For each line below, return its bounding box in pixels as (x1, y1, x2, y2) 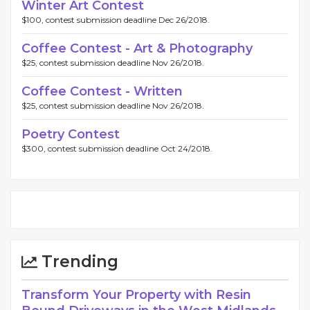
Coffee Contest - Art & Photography (21, 40, 253, 56)
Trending (37, 251, 118, 271)
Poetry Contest (21, 126, 120, 142)
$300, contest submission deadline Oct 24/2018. (21, 143, 212, 154)
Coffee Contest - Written (21, 83, 183, 99)
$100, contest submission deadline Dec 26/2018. (21, 14, 210, 25)
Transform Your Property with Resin (21, 286, 251, 302)
